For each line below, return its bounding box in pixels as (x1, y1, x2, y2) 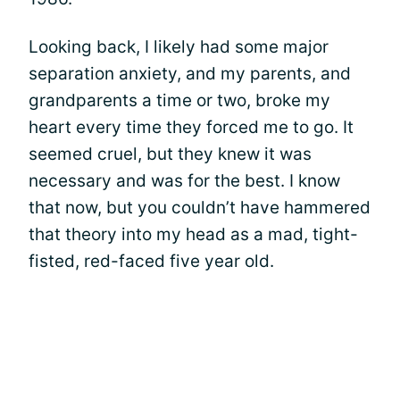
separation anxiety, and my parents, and (29, 62, 351, 84)
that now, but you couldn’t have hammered (29, 196, 371, 218)
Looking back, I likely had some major (29, 36, 329, 57)
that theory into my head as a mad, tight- (29, 223, 358, 245)
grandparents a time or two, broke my (29, 89, 330, 111)
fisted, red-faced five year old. (29, 250, 274, 271)
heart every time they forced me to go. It (29, 116, 354, 137)
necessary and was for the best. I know (29, 170, 340, 191)
